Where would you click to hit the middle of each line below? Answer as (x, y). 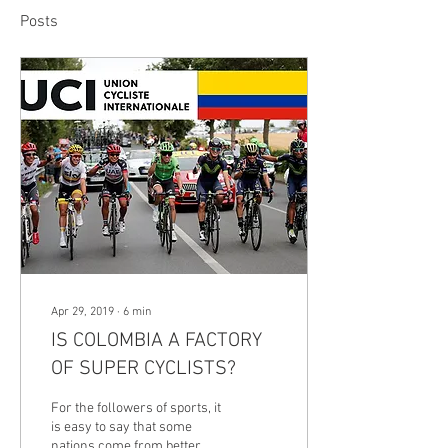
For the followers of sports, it (136, 408)
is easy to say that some (121, 427)
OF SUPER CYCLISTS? (143, 369)
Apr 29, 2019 (82, 312)
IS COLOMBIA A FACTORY (156, 341)
